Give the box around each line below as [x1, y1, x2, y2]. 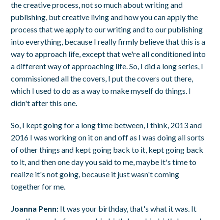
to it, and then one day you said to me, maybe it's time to [11, 157, 197, 166]
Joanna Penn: [11, 203, 59, 213]
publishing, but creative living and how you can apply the [11, 12, 198, 22]
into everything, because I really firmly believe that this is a [11, 36, 206, 46]
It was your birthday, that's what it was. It [58, 203, 197, 213]
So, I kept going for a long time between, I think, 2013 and [11, 120, 202, 130]
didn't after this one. [11, 98, 78, 108]
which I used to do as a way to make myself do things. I [11, 85, 192, 95]
